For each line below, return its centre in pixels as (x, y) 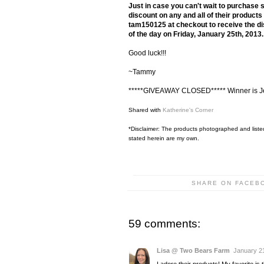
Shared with (146, 110)
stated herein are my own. (164, 138)
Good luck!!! (147, 53)
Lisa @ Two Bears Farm (193, 250)
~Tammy (142, 72)
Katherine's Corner (188, 110)
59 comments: (164, 223)
